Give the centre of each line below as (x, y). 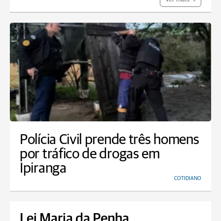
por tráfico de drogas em (90, 154)
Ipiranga (43, 168)
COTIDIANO (188, 178)
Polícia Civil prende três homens (110, 140)
